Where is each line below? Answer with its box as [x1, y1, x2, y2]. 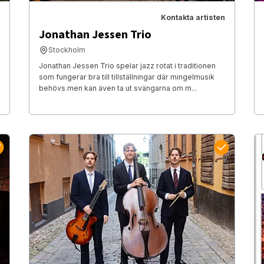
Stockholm [48, 45, 85, 55]
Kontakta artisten [161, 13, 226, 22]
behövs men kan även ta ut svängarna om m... [38, 84, 197, 93]
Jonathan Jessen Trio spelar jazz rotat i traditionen [38, 61, 216, 71]
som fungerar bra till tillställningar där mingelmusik [38, 72, 214, 82]
